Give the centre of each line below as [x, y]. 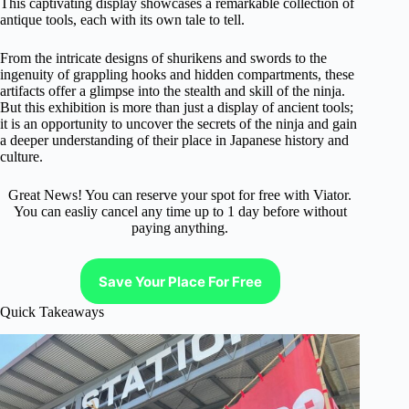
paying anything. [180, 228]
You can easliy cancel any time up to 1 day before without [180, 211]
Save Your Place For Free [180, 281]
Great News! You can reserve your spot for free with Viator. [180, 195]
